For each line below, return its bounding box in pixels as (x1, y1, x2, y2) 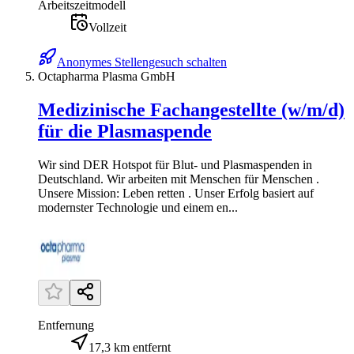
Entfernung (38, 318, 94, 332)
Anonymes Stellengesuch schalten (57, 55, 227, 70)
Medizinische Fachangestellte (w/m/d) (38, 100, 345, 121)
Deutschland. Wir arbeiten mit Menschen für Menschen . (38, 171, 319, 186)
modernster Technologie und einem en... (38, 200, 238, 214)
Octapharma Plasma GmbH (38, 70, 175, 84)
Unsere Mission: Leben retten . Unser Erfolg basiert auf (38, 186, 314, 200)
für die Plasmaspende (38, 121, 212, 142)
